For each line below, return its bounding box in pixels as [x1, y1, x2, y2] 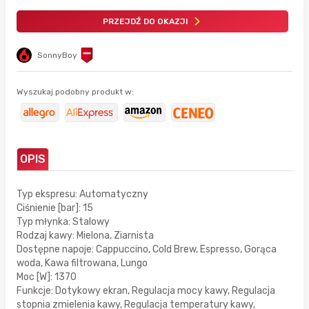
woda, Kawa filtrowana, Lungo [17, 257, 148, 269]
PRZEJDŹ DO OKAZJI [102, 16, 188, 26]
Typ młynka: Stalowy [17, 215, 110, 228]
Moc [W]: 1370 [17, 270, 77, 283]
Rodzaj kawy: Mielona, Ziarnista [17, 229, 154, 241]
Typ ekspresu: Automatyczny [17, 188, 148, 200]
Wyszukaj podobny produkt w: [17, 86, 134, 97]
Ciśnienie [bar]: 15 [17, 201, 93, 214]
